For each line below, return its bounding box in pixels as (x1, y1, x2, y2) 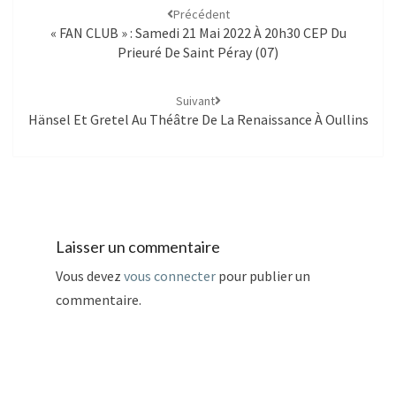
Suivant (175, 93, 215, 110)
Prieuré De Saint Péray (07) (118, 43, 278, 62)
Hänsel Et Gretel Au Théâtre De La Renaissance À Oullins (27, 110, 369, 129)
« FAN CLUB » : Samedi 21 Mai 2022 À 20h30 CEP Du (49, 24, 346, 42)
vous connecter (124, 266, 216, 285)
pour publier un (216, 266, 310, 285)
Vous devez (56, 266, 124, 285)
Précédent (172, 6, 230, 23)
